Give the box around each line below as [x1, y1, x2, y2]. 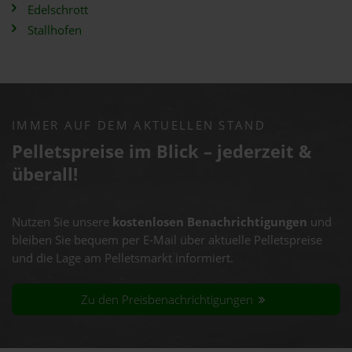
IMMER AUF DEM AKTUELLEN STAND [12, 117, 266, 134]
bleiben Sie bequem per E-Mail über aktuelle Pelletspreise [12, 232, 322, 248]
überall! [12, 162, 78, 186]
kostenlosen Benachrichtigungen [112, 214, 307, 230]
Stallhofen [27, 22, 82, 38]
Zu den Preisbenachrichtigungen [81, 291, 257, 308]
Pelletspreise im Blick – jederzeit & [12, 139, 312, 163]
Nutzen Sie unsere [12, 214, 112, 230]
